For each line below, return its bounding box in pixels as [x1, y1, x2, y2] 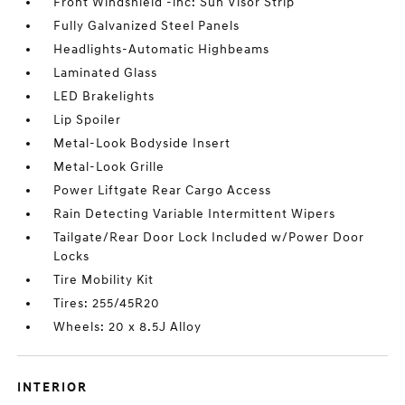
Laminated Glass [53, 64, 158, 80]
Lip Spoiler [53, 111, 122, 127]
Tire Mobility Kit [53, 271, 155, 287]
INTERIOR [17, 379, 89, 395]
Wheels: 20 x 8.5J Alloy [53, 318, 202, 334]
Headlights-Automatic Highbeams [53, 41, 270, 57]
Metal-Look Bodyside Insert [53, 135, 231, 151]
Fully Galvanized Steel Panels [53, 17, 240, 33]
